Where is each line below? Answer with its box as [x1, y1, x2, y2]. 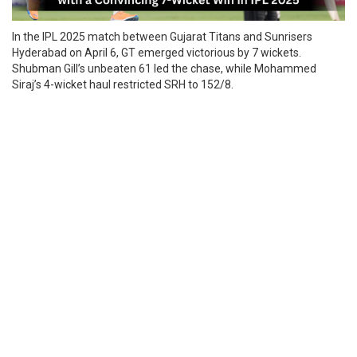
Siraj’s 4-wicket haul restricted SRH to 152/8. [12, 78, 233, 92]
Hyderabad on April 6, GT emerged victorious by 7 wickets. [12, 46, 301, 60]
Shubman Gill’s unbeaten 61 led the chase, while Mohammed [12, 62, 316, 76]
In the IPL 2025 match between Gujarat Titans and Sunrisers [12, 30, 312, 44]
